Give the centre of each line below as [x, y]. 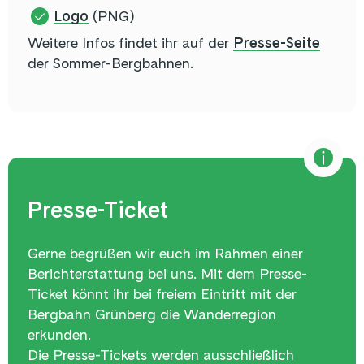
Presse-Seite [277, 43]
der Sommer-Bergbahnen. [110, 63]
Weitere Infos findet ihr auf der [130, 43]
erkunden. [59, 335]
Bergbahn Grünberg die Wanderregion [152, 314]
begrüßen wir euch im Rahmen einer [184, 253]
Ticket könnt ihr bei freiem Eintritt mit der [162, 294]
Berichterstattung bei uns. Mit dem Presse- [167, 274]
